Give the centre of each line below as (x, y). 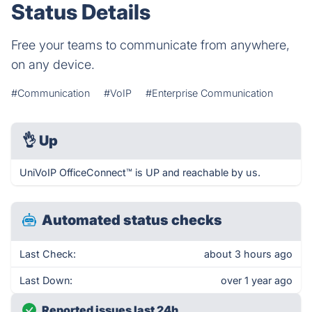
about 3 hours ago (248, 254)
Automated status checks (132, 220)
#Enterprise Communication (209, 93)
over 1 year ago (257, 280)
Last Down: (46, 280)
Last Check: (48, 254)
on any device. (53, 64)
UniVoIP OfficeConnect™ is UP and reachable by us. (140, 172)
